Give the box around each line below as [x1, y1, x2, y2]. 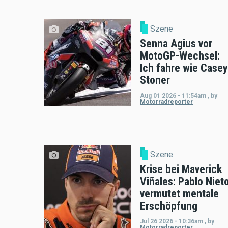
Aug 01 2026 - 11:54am [140, 92, 206, 100]
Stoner [140, 74, 170, 87]
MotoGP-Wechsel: [140, 49, 220, 63]
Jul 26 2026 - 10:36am [140, 217, 203, 225]
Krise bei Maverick [140, 162, 222, 176]
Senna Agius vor [140, 37, 212, 50]
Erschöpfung [140, 199, 197, 212]
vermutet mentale [140, 187, 219, 200]
